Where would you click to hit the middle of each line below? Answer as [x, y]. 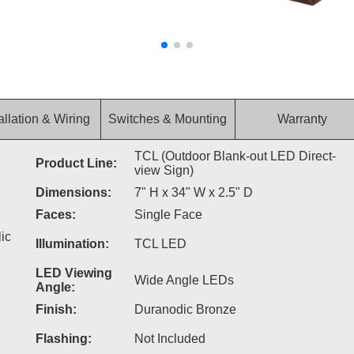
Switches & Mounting [168, 119]
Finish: [56, 309]
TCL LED [160, 244]
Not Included [169, 339]
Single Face [168, 215]
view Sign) [164, 170]
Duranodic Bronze [185, 309]
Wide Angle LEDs [184, 280]
